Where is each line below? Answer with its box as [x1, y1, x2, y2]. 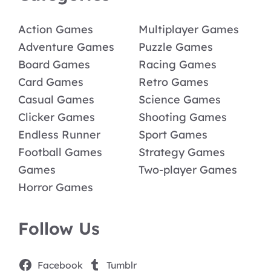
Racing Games [139, 57, 217, 71]
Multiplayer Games [139, 22, 239, 36]
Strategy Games [139, 145, 225, 159]
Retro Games [139, 75, 209, 89]
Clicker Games [18, 110, 95, 124]
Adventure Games [18, 40, 114, 54]
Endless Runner [18, 128, 100, 142]
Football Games [18, 145, 102, 159]
